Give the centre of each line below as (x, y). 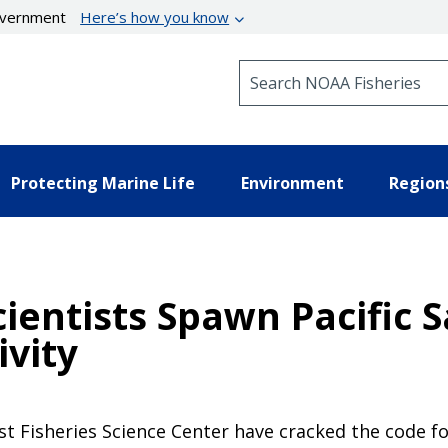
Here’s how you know (155, 17)
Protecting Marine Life (103, 182)
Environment (292, 182)
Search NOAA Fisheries (319, 68)
